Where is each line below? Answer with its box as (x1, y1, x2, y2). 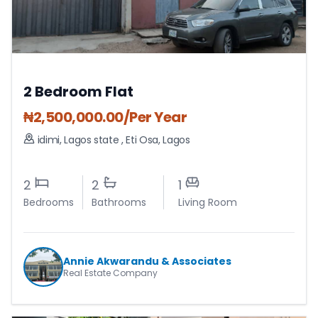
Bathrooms (92, 195, 146, 209)
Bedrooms (23, 195, 74, 209)
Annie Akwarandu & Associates (63, 254, 231, 268)
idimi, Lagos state (37, 133, 122, 147)
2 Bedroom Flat (23, 82, 133, 102)
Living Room (178, 195, 237, 209)
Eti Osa (126, 133, 158, 147)
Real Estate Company (63, 267, 158, 279)
